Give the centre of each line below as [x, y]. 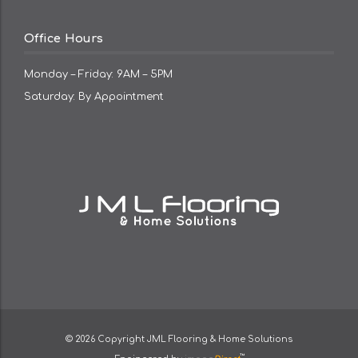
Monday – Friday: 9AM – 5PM [98, 74]
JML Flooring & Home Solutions [220, 339]
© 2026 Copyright [106, 339]
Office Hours [64, 39]
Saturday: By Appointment [94, 96]
